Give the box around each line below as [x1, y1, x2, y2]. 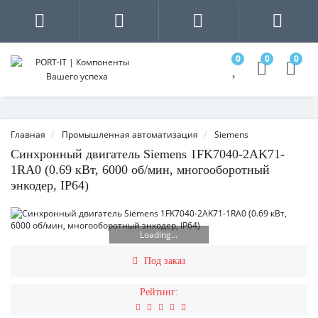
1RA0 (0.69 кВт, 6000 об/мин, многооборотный [11, 163, 270, 177]
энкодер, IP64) [11, 178, 89, 192]
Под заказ [144, 256, 186, 266]
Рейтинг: [140, 287, 178, 297]
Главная [11, 128, 45, 141]
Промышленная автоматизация [62, 128, 198, 141]
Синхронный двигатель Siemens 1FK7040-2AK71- [11, 147, 285, 161]
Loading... [140, 228, 178, 241]
